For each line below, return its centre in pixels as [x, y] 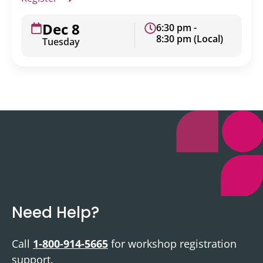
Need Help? [55, 212]
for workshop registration [172, 243]
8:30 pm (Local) [190, 38]
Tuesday [61, 41]
